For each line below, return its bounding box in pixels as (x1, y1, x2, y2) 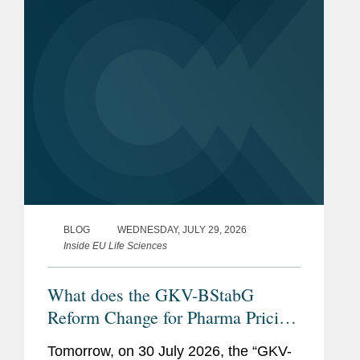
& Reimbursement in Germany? (47, 328, 274, 352)
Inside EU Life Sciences (63, 240, 167, 252)
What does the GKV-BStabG (47, 283, 254, 307)
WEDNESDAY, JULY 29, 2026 (117, 224, 247, 236)
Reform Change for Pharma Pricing (47, 305, 297, 329)
